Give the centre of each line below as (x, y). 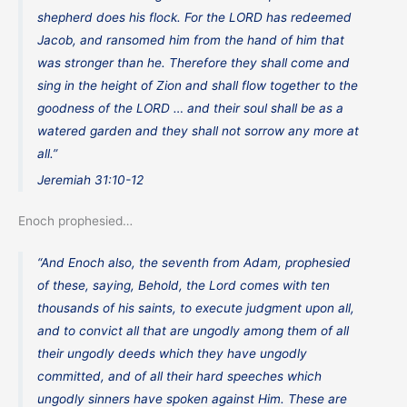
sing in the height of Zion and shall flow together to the (198, 86)
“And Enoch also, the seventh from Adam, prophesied (194, 262)
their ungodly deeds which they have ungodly (173, 353)
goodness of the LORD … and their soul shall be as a (191, 109)
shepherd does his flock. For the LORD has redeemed (195, 18)
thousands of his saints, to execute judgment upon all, (196, 308)
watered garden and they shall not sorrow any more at (199, 131)
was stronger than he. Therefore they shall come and (194, 63)
